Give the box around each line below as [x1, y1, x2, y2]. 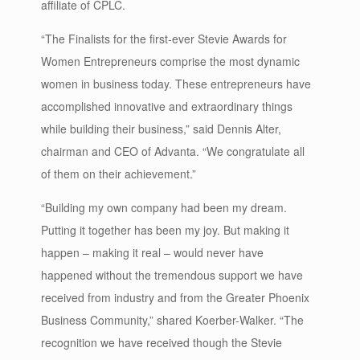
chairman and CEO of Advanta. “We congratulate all [41, 143, 305, 159]
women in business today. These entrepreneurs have [41, 76, 311, 92]
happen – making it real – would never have [41, 244, 264, 260]
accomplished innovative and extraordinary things [41, 98, 292, 114]
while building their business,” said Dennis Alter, [41, 121, 281, 137]
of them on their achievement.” [41, 166, 196, 182]
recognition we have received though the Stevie [41, 334, 282, 350]
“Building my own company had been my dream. [41, 199, 287, 215]
